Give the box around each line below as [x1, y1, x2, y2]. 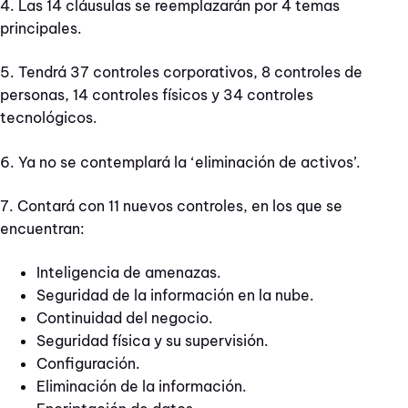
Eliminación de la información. [36, 376, 247, 395]
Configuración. [36, 353, 140, 372]
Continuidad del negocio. [36, 308, 213, 327]
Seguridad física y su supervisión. [36, 331, 269, 350]
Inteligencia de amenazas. [36, 262, 221, 281]
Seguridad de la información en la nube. [36, 285, 314, 304]
